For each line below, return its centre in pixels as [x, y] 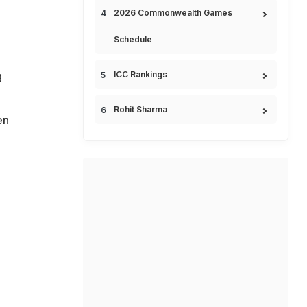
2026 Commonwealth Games [173, 13]
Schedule [133, 39]
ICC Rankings [140, 74]
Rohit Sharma [140, 109]
